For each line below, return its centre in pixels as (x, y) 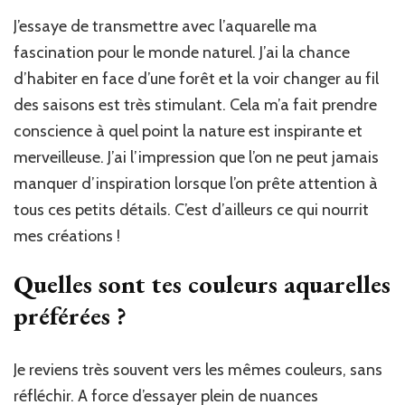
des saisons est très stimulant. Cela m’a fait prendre (195, 105)
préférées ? (70, 316)
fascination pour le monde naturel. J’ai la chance (182, 53)
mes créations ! (67, 236)
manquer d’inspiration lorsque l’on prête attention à (196, 184)
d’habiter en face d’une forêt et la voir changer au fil (196, 79)
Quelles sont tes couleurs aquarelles (202, 284)
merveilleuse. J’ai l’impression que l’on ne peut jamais (196, 158)
